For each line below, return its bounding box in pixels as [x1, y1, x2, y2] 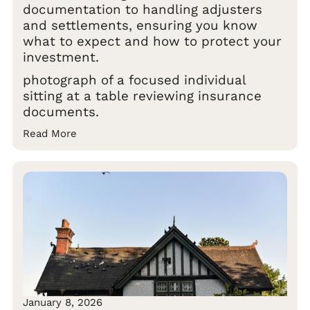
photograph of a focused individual [23, 72, 246, 88]
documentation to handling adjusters [23, 1, 262, 17]
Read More [23, 127, 77, 140]
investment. [23, 49, 99, 65]
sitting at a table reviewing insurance [23, 88, 262, 104]
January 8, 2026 [23, 295, 102, 309]
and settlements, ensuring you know [23, 17, 257, 33]
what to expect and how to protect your [23, 33, 282, 49]
